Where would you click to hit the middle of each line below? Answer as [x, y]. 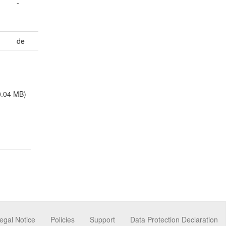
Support [102, 220]
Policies [63, 220]
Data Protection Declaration [174, 220]
